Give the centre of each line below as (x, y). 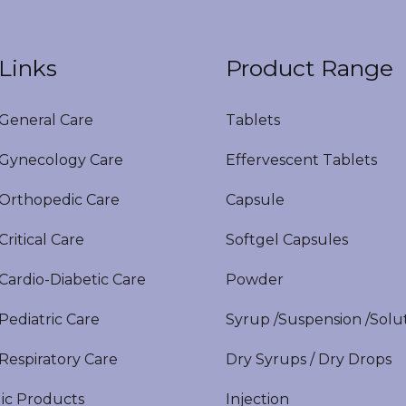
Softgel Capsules (287, 240)
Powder (255, 280)
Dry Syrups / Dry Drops (309, 359)
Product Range (309, 68)
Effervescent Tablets (301, 160)
